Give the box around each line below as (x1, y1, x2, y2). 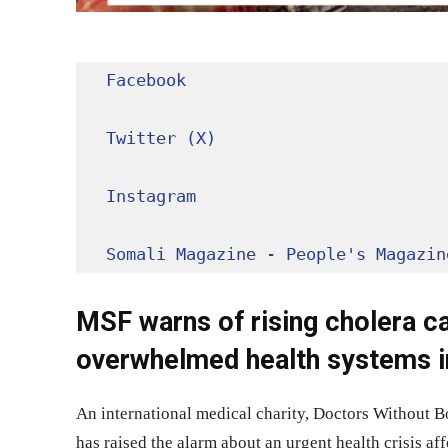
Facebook (106, 70, 186, 91)
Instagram (106, 186, 196, 207)
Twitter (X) (106, 128, 216, 149)
